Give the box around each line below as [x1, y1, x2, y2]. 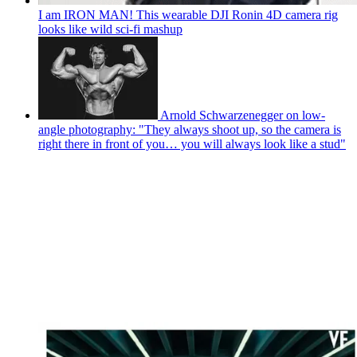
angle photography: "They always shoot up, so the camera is [38, 122, 341, 136]
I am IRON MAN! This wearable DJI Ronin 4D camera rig [38, 7, 338, 22]
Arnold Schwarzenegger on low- [160, 108, 325, 122]
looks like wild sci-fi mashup [38, 22, 182, 36]
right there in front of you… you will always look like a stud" [38, 136, 346, 151]
